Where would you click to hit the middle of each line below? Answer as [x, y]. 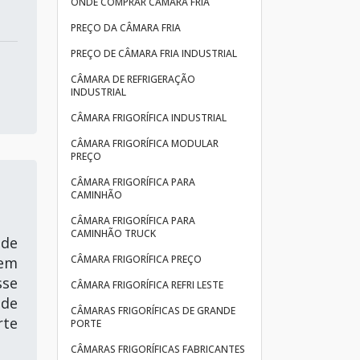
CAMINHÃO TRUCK [113, 233]
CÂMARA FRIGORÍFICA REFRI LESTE [147, 285]
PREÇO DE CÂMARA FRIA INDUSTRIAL [154, 53]
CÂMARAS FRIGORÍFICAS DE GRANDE [153, 311]
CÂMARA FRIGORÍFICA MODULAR [145, 143]
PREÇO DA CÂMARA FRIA [126, 28]
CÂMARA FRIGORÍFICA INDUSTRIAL [149, 118]
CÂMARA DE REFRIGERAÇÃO [133, 79]
